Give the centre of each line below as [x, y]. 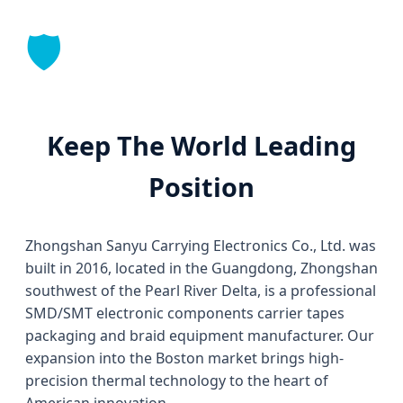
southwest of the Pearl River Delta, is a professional [201, 291]
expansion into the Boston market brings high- [184, 358]
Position [201, 187]
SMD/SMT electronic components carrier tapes [185, 313]
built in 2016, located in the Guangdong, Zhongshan [201, 269]
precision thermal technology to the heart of [177, 381]
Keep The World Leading [201, 146]
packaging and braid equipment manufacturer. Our [200, 336]
